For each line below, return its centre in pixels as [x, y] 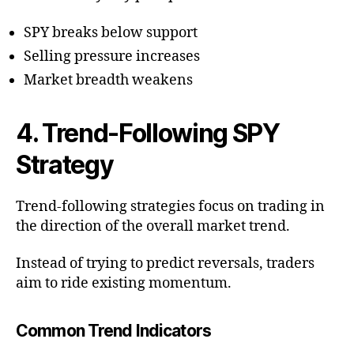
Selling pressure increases [112, 56]
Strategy [65, 164]
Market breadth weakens [108, 80]
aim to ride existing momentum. [124, 284]
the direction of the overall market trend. [153, 226]
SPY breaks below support [111, 32]
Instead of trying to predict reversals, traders [165, 264]
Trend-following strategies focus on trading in [170, 206]
